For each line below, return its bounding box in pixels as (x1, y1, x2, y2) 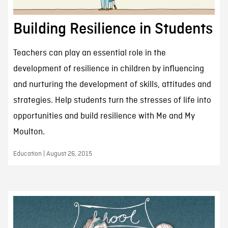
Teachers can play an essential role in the (13, 47, 166, 59)
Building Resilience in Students (13, 20, 213, 37)
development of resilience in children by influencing (13, 63, 204, 74)
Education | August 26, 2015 (13, 149, 92, 158)
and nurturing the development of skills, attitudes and (13, 79, 211, 90)
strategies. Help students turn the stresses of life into (13, 95, 211, 106)
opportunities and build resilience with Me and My (13, 110, 195, 122)
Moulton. (13, 126, 45, 137)
